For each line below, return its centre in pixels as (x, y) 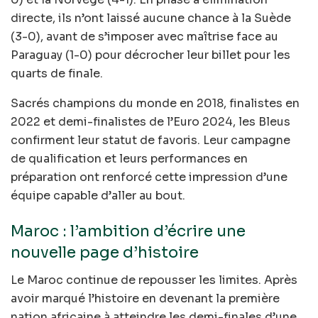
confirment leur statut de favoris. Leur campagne (150, 141)
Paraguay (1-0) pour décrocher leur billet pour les (150, 55)
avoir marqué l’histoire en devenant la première (145, 298)
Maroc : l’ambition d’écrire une (128, 231)
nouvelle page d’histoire (105, 253)
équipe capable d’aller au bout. (98, 196)
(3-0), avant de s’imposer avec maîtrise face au (144, 37)
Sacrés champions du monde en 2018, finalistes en (155, 104)
